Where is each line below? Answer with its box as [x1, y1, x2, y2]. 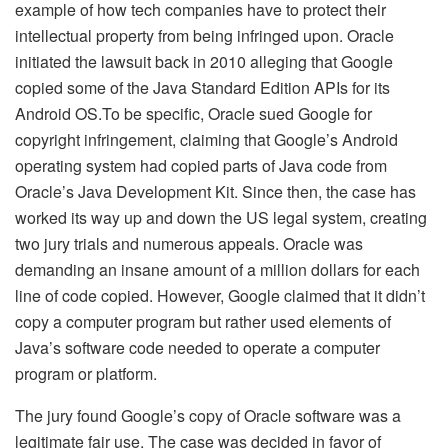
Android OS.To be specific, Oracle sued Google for [15, 101, 372, 125]
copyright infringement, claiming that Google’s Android [15, 127, 398, 151]
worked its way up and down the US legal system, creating [15, 205, 427, 229]
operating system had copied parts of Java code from [15, 153, 387, 177]
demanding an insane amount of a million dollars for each [15, 257, 420, 281]
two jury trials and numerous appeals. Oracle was [15, 231, 363, 255]
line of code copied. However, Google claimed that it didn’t [15, 283, 425, 307]
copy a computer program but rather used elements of [15, 309, 391, 333]
